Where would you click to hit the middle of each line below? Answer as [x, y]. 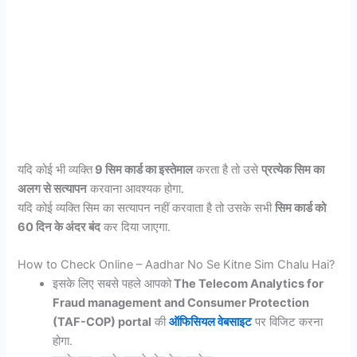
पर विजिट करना [288, 322]
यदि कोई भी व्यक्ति [55, 169]
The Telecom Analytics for [248, 283]
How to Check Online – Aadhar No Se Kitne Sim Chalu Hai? [177, 264]
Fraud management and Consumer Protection [181, 302]
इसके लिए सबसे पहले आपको [112, 283]
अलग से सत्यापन [53, 188]
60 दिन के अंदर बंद [59, 227]
